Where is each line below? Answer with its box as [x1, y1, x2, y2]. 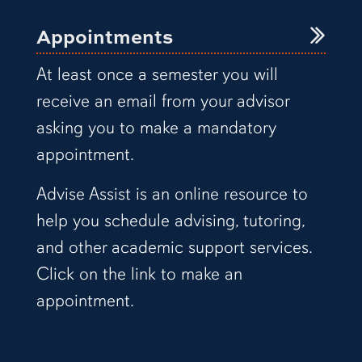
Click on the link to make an [36, 262, 242, 284]
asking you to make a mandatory [36, 116, 276, 138]
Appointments [36, 22, 173, 50]
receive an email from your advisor [36, 89, 289, 112]
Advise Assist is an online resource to [36, 182, 308, 204]
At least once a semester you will [36, 62, 278, 85]
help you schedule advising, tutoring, [36, 208, 305, 231]
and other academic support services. [36, 235, 312, 258]
